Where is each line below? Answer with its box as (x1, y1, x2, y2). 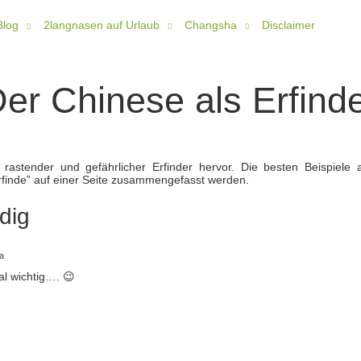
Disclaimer (262, 19, 316, 31)
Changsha (185, 19, 238, 31)
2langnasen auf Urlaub (44, 19, 160, 31)
